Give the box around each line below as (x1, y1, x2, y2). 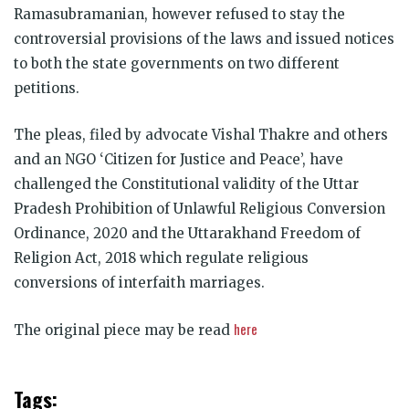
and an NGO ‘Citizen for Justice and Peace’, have (14, 151, 343, 169)
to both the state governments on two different (14, 55, 340, 73)
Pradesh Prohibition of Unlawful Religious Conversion (14, 200, 385, 218)
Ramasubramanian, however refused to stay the (14, 5, 345, 24)
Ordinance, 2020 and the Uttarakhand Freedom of (14, 225, 361, 243)
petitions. (14, 79, 79, 98)
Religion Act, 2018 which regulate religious (14, 249, 309, 267)
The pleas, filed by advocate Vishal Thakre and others (14, 126, 388, 144)
